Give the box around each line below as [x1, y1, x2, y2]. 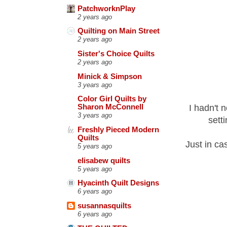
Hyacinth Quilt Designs [78, 179, 159, 187]
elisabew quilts [78, 156, 130, 165]
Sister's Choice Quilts [78, 49, 155, 58]
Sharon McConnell [78, 103, 143, 111]
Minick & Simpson [78, 72, 142, 81]
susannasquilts [78, 201, 131, 210]
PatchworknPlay [78, 4, 135, 13]
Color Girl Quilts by [78, 95, 146, 103]
